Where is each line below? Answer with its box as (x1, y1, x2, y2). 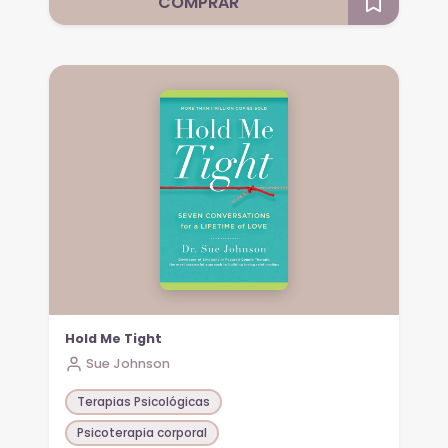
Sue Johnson (86, 354, 171, 372)
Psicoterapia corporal (77, 424, 208, 442)
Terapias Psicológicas (77, 393, 211, 411)
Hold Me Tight (65, 329, 163, 347)
